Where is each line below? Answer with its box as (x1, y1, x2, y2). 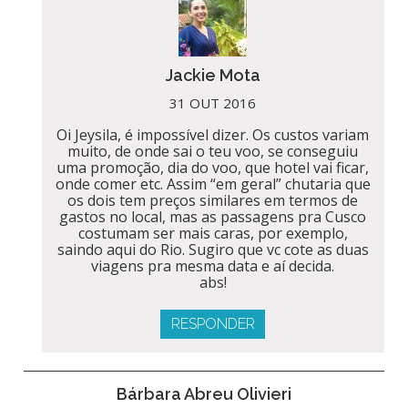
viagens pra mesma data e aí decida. (91, 255, 335, 276)
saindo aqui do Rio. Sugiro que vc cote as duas (56, 239, 369, 260)
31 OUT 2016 (169, 93, 257, 112)
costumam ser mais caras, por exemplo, (77, 222, 348, 243)
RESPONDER (170, 314, 255, 332)
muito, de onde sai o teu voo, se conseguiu (67, 140, 359, 161)
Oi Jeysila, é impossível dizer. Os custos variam (56, 124, 370, 145)
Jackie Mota (165, 65, 260, 85)
